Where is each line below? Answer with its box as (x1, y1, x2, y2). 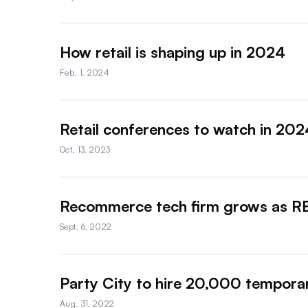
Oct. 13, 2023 (60, 144, 111, 155)
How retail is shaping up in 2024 (60, 42, 285, 61)
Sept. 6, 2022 (60, 221, 112, 232)
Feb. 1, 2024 (60, 67, 109, 78)
